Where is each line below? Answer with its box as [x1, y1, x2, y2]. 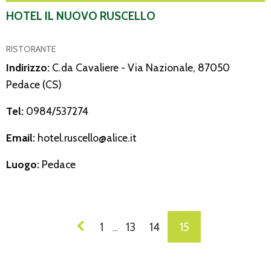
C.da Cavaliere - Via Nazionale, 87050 [52, 60, 230, 74]
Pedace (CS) [6, 77, 62, 91]
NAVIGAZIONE [5, 214, 88, 232]
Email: [6, 131, 38, 144]
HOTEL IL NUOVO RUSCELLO [6, 8, 155, 23]
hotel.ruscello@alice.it [38, 131, 137, 144]
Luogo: [6, 157, 42, 171]
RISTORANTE [6, 43, 56, 54]
